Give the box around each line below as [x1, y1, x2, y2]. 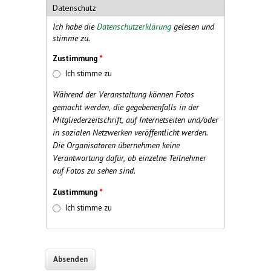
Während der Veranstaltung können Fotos [53, 89, 194, 100]
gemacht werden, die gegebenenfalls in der [53, 102, 199, 113]
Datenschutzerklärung [97, 21, 171, 32]
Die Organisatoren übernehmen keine [53, 140, 180, 151]
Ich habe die [53, 21, 97, 32]
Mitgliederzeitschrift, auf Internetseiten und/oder [53, 114, 218, 126]
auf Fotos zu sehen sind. [53, 165, 135, 177]
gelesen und [171, 21, 214, 32]
